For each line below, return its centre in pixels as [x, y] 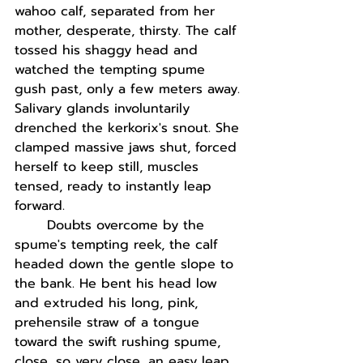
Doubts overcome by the [128, 225]
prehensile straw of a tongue [109, 322]
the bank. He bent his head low [118, 284]
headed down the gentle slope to [126, 264]
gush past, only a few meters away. [130, 89]
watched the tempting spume [112, 70]
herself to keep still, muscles [109, 167]
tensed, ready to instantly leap [115, 186]
